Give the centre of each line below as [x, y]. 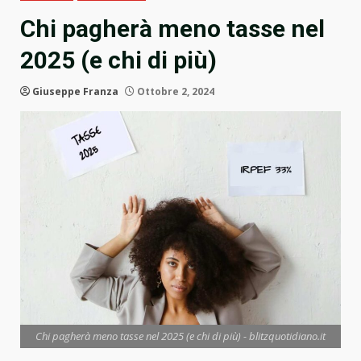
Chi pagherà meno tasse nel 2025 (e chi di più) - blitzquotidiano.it [180, 336]
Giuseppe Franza [75, 92]
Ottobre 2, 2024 [174, 92]
